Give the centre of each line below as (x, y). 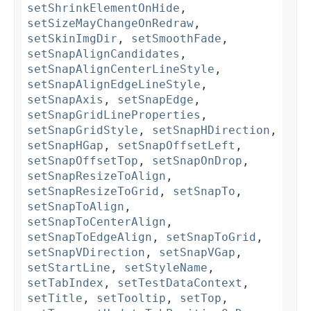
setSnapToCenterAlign (96, 222)
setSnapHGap (65, 146)
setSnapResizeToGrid (93, 192)
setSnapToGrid (211, 237)
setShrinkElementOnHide (103, 8)
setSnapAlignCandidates (103, 54)
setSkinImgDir (72, 39)
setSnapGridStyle (83, 131)
